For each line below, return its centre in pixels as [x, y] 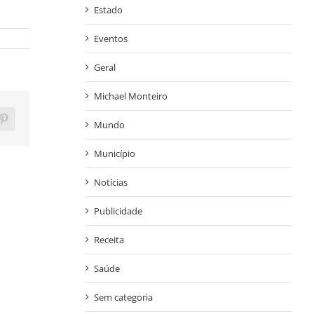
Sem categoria [123, 298]
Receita [109, 240]
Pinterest [21, 124]
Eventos [110, 39]
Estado [108, 10]
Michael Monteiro [130, 96]
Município [114, 154]
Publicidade [118, 211]
